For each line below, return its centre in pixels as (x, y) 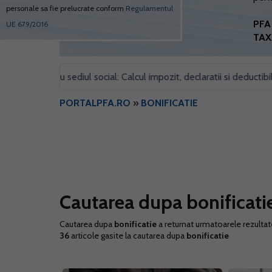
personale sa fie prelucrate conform (66, 8)
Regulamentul (149, 8)
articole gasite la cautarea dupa (128, 236)
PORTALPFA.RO (95, 103)
